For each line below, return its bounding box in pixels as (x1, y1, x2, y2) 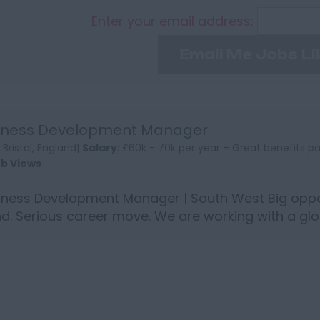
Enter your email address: (91, 12, 258, 30)
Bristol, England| (2, 141, 82, 155)
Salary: (81, 141, 122, 155)
